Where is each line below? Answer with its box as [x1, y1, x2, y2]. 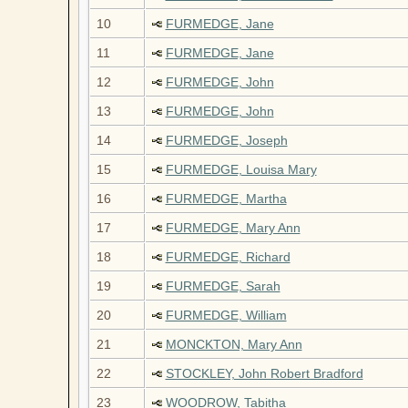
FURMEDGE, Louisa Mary [165, 162, 317, 178]
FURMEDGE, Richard [165, 250, 291, 265]
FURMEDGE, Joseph [165, 133, 288, 148]
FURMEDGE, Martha [165, 191, 287, 207]
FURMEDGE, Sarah [165, 279, 280, 294]
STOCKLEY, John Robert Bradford [165, 366, 363, 382]
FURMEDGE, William [165, 308, 287, 323]
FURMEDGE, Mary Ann [165, 220, 301, 236]
